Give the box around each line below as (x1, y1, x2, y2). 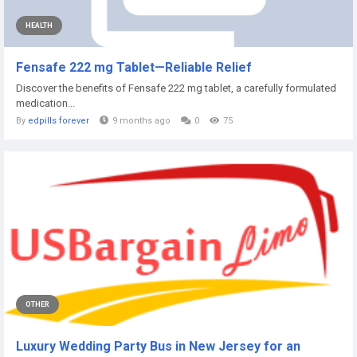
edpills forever (28, 116, 89, 126)
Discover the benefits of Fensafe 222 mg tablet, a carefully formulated (16, 82, 336, 94)
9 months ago (112, 116, 171, 126)
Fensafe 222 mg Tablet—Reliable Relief (16, 60, 252, 75)
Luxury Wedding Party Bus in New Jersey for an (16, 339, 300, 354)
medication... (16, 97, 75, 109)
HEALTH (25, 22, 53, 29)
